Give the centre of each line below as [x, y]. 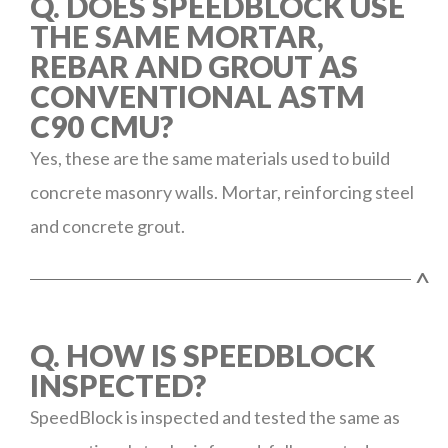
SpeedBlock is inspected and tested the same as [215, 417]
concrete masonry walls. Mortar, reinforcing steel [222, 192]
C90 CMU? [101, 126]
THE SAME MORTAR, [177, 36]
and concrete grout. [107, 226]
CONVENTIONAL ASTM [197, 96]
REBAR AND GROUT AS [194, 66]
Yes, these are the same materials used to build [210, 158]
